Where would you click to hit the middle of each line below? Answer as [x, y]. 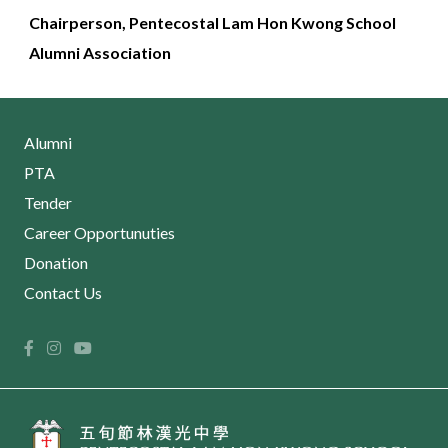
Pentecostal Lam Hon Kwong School [262, 23]
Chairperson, [77, 23]
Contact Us [62, 293]
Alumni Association [99, 53]
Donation [55, 263]
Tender [47, 203]
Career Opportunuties [99, 233]
